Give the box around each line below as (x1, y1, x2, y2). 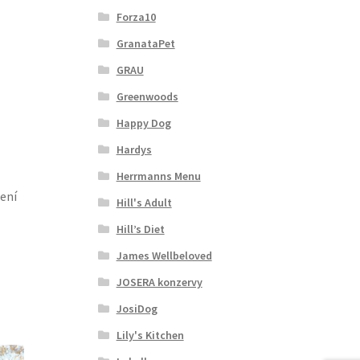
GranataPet (116, 35, 175, 51)
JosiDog (116, 301, 157, 316)
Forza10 (116, 9, 156, 24)
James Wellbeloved (116, 247, 212, 263)
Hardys (116, 141, 152, 157)
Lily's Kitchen (116, 327, 184, 342)
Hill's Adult (116, 194, 172, 210)
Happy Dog (116, 115, 171, 130)
